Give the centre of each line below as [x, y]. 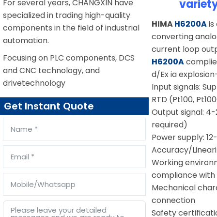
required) [170, 124]
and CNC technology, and [51, 70]
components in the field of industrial [71, 28]
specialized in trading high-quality [67, 15]
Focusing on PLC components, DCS [69, 58]
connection [174, 200]
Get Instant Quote [49, 106]
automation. [26, 40]
